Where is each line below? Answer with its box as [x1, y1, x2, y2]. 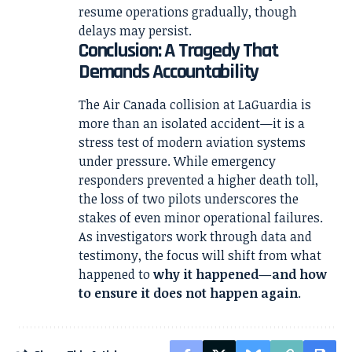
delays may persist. [79, 22, 192, 40]
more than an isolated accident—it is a [79, 115, 305, 133]
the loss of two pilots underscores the [79, 190, 299, 208]
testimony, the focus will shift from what [79, 247, 321, 265]
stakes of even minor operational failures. [79, 209, 323, 227]
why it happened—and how [153, 266, 327, 284]
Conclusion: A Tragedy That [79, 38, 278, 64]
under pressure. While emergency [79, 152, 276, 170]
